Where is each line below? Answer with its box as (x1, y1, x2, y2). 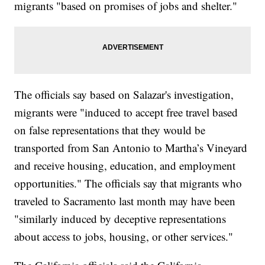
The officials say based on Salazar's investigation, (14, 87, 234, 102)
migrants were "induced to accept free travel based (14, 105, 238, 120)
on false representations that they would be (14, 122, 206, 138)
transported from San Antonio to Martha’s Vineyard (14, 140, 248, 156)
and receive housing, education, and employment (14, 158, 236, 173)
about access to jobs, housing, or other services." (14, 229, 234, 244)
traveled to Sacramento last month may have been (14, 193, 236, 209)
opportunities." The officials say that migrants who (14, 176, 243, 191)
